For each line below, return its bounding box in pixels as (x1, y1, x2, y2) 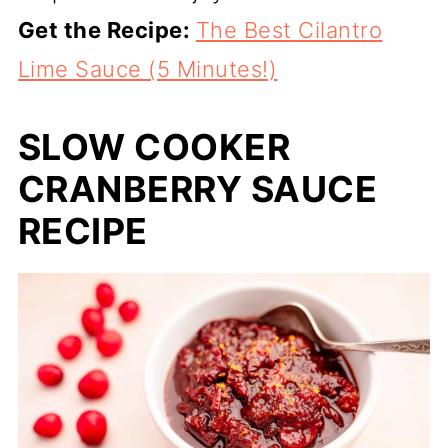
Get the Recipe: (17, 16, 196, 43)
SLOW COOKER (17, 124, 291, 169)
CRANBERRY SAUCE (17, 166, 378, 211)
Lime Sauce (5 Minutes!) (17, 55, 278, 82)
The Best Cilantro (195, 16, 383, 43)
